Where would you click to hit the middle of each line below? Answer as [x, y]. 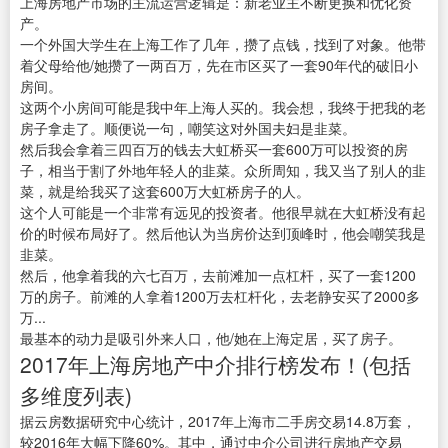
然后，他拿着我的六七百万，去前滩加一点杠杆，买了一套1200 [218, 275]
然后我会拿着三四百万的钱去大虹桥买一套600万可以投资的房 [214, 149]
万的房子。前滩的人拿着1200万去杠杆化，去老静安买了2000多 [220, 296]
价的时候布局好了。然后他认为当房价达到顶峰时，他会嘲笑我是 [223, 233]
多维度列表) [76, 395]
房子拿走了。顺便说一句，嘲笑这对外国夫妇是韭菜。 [188, 128]
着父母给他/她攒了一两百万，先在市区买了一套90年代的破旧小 [219, 65]
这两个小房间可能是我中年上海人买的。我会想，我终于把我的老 [223, 107]
